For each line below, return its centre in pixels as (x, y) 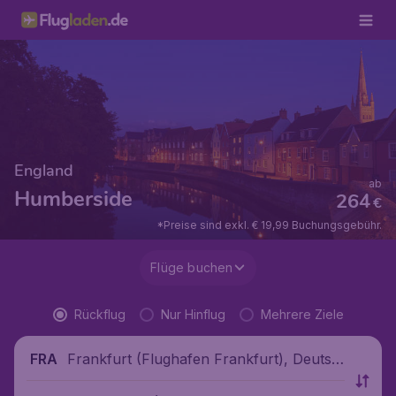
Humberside (73, 199)
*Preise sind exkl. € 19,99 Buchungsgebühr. (269, 225)
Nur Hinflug (193, 314)
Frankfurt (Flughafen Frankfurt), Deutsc (203, 358)
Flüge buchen (192, 267)
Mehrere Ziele (302, 314)
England (44, 171)
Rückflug (99, 314)
